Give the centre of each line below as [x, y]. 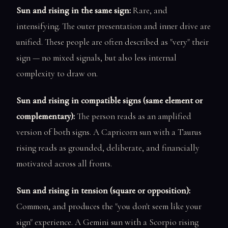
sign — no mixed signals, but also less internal [96, 58]
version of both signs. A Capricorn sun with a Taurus [109, 132]
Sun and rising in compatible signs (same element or [109, 101]
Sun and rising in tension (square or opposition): [103, 191]
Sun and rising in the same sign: [74, 10]
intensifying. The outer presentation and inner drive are [113, 26]
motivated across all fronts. [64, 164]
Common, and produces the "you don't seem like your [109, 207]
